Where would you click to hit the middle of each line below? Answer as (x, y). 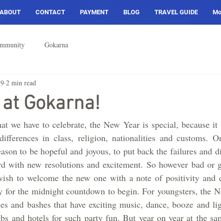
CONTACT (50, 12)
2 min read (21, 82)
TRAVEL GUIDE (176, 12)
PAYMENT (94, 12)
